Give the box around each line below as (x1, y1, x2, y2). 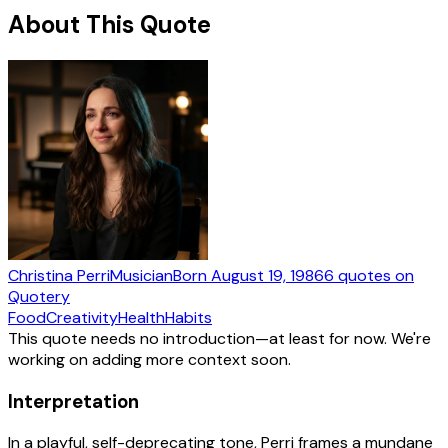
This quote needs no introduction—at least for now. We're (8, 327, 431, 349)
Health (118, 306, 165, 328)
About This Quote (8, 8, 211, 40)
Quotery (8, 285, 70, 307)
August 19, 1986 (211, 264, 324, 286)
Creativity (46, 306, 118, 328)
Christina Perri (8, 264, 110, 286)
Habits (165, 306, 212, 328)
